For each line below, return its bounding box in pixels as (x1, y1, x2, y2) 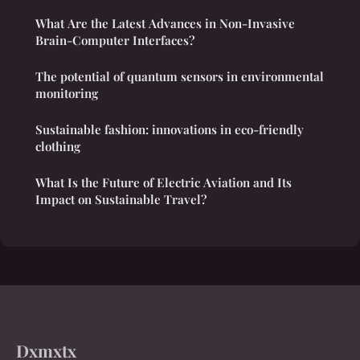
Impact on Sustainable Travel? (35, 191, 207, 208)
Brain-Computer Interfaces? (35, 32, 194, 49)
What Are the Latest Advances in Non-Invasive (35, 15, 295, 32)
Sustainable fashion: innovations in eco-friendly (35, 121, 304, 138)
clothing (35, 138, 80, 155)
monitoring (35, 85, 98, 102)
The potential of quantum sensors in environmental (35, 68, 324, 85)
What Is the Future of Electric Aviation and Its (35, 174, 292, 191)
